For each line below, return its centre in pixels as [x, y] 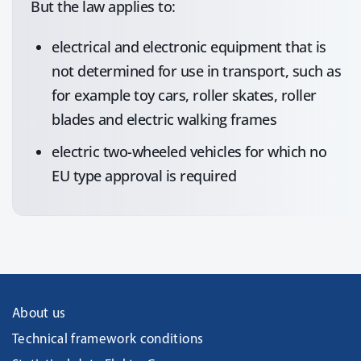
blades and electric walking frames [164, 119]
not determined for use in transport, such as [196, 71]
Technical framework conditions [108, 340]
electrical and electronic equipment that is [189, 47]
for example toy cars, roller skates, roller [184, 95]
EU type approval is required [144, 176]
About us [39, 314]
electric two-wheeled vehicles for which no [189, 151]
